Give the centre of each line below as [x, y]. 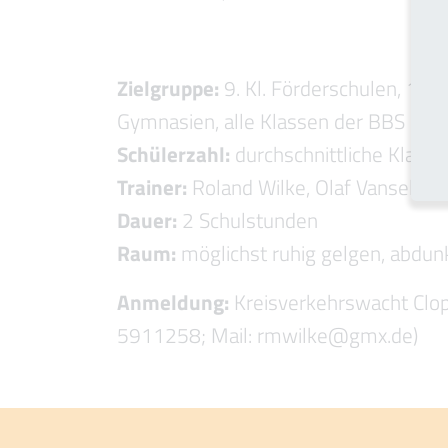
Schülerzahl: [173, 154]
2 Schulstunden [247, 220]
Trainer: [152, 187]
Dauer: [147, 220]
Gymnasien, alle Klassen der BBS [261, 121]
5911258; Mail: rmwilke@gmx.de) [267, 335]
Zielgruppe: [168, 88]
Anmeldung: [173, 302]
